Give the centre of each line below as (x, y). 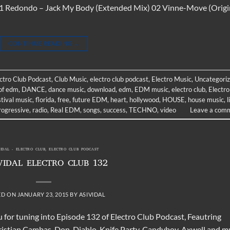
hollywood (144, 99)
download (101, 89)
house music (206, 99)
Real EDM (65, 110)
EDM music (151, 89)
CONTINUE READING (41, 44)
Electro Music (171, 79)
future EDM (90, 99)
